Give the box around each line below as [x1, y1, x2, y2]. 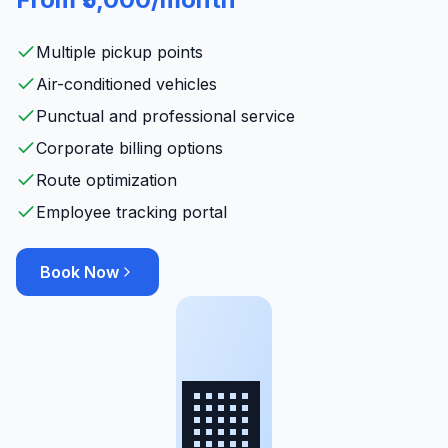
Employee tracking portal [36, 202, 227, 222]
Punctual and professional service [36, 106, 295, 126]
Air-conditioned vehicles [36, 74, 217, 94]
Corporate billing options [36, 138, 223, 158]
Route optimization [36, 170, 177, 190]
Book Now [40, 262, 119, 282]
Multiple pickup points [36, 42, 203, 62]
